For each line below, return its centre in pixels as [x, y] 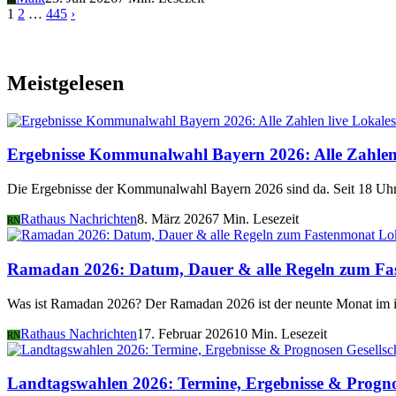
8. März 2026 [175, 219]
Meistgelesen [65, 83]
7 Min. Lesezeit [255, 219]
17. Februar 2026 [185, 333]
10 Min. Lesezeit [280, 333]
